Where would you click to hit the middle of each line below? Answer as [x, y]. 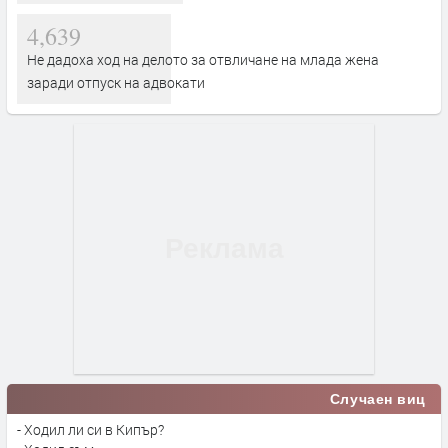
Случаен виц [377, 398]
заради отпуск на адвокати [116, 82]
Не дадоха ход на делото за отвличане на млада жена [203, 59]
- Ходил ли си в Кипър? [90, 429]
